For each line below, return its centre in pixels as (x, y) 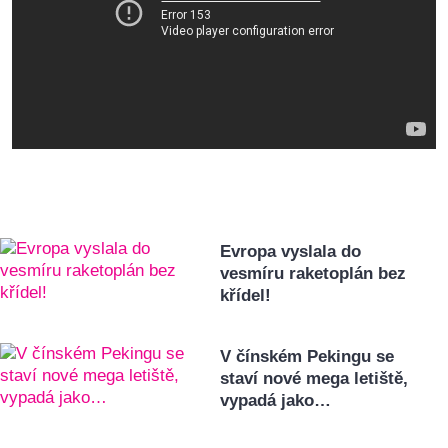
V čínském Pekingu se (307, 357)
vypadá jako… (276, 401)
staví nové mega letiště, (314, 379)
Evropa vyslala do (291, 252)
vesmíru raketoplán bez (313, 274)
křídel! (246, 296)
